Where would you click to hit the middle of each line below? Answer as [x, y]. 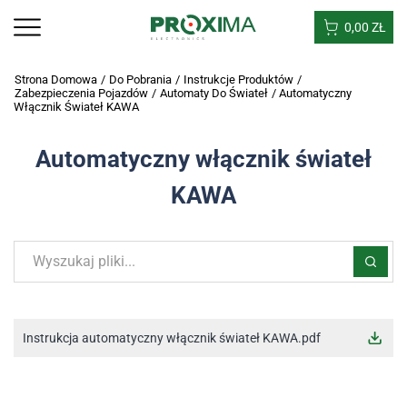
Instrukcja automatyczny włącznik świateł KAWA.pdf [172, 338]
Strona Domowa [56, 79]
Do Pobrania [140, 79]
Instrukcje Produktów [238, 79]
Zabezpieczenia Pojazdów [81, 93]
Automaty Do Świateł [214, 93]
